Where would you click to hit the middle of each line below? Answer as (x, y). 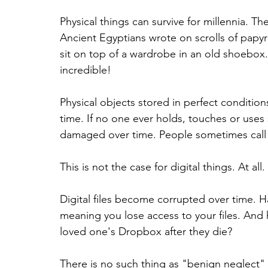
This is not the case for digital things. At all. (162, 167)
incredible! (86, 70)
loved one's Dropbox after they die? (146, 232)
